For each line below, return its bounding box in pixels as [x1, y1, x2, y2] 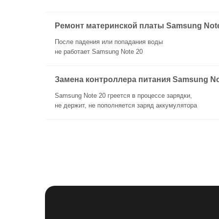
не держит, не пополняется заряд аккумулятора [55, 102, 197, 109]
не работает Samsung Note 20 [55, 48, 143, 55]
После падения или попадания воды [55, 38, 163, 45]
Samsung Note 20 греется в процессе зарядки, [55, 92, 192, 99]
